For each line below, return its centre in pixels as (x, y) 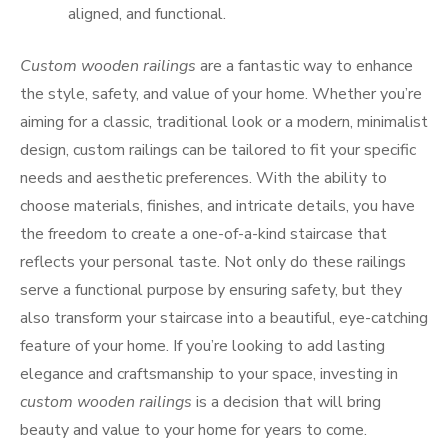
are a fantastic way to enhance (304, 65)
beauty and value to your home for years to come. (193, 429)
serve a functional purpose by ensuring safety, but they (211, 289)
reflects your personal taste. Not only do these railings (213, 261)
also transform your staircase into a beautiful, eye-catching (224, 317)
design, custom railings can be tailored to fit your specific (218, 149)
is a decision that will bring (286, 401)
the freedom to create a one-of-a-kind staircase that (203, 233)
